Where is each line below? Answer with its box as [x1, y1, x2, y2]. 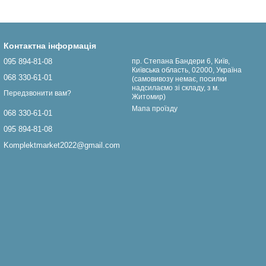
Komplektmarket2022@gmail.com [4, 141, 120, 150]
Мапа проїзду [132, 104, 178, 113]
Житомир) [132, 93, 166, 101]
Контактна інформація [4, 41, 96, 50]
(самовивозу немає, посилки [132, 75, 227, 83]
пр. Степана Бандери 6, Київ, [132, 57, 230, 65]
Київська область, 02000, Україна [132, 66, 242, 74]
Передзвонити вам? [4, 89, 71, 98]
